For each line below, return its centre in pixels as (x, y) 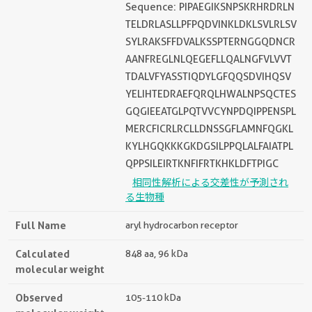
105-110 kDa (153, 297)
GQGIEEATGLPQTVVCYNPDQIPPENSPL (211, 111)
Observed (39, 297)
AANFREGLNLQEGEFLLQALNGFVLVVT (209, 59)
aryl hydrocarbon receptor (182, 225)
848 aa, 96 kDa (157, 253)
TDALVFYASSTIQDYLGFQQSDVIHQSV (208, 76)
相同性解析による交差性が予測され (210, 182)
